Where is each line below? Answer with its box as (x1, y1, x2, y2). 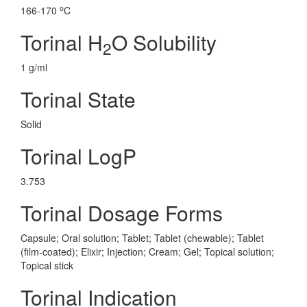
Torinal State (21, 84, 136, 114)
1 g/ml (21, 60, 47, 74)
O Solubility (112, 27, 217, 57)
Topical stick (21, 258, 73, 272)
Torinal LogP (21, 141, 136, 171)
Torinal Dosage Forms (21, 198, 223, 228)
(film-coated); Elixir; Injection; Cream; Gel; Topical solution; (21, 245, 274, 258)
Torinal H (21, 27, 103, 57)
